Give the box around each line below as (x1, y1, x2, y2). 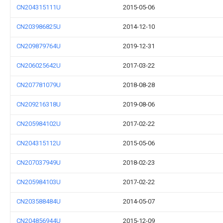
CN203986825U (16, 23, 61, 30)
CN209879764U (16, 42, 61, 50)
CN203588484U (16, 198, 61, 205)
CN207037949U (16, 159, 61, 166)
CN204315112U (16, 139, 61, 147)
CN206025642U (16, 62, 61, 69)
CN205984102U (16, 120, 61, 127)
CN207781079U (16, 81, 61, 89)
